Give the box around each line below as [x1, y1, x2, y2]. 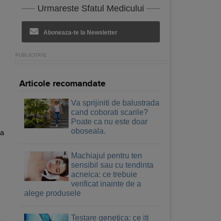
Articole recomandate [19, 78, 106, 89]
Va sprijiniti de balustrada [71, 98, 159, 107]
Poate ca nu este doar [71, 117, 147, 126]
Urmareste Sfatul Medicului [37, 3, 144, 13]
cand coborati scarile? [71, 108, 148, 116]
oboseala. [71, 126, 106, 135]
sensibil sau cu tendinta [71, 160, 153, 169]
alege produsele [24, 188, 81, 197]
